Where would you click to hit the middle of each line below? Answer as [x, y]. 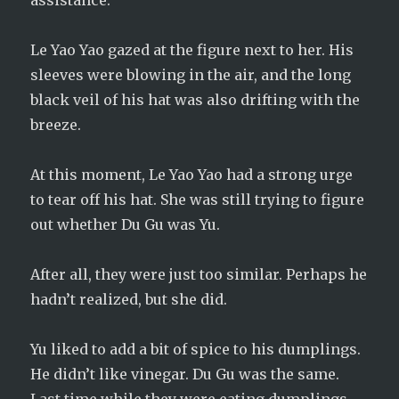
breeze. [56, 125]
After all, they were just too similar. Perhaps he [199, 274]
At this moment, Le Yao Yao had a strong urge [192, 175]
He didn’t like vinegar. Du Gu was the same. [185, 374]
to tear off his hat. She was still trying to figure [198, 199]
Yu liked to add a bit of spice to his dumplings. [196, 349]
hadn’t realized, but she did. [129, 299]
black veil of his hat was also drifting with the [195, 100]
